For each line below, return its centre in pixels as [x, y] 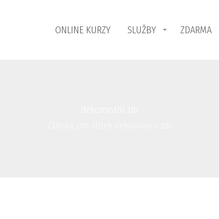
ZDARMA [196, 30]
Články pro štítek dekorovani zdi [109, 126]
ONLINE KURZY [83, 30]
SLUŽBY [142, 30]
